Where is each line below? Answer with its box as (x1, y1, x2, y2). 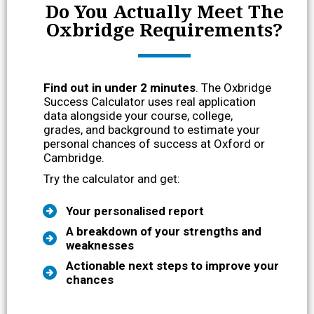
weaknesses (66, 238, 134, 252)
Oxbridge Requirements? (46, 16, 282, 42)
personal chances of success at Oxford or (43, 136, 265, 151)
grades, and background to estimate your (43, 122, 260, 137)
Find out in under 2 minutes (43, 80, 196, 95)
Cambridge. (43, 150, 104, 165)
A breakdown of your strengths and (66, 224, 261, 238)
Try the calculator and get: (43, 171, 180, 186)
